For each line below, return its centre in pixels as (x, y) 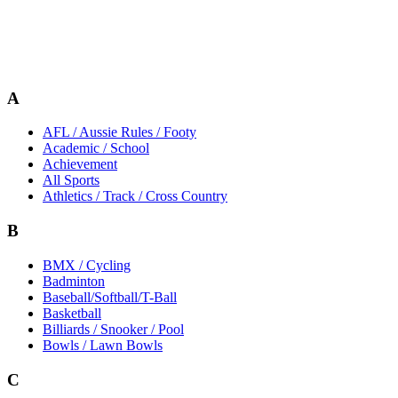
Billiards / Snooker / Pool (113, 329)
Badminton (74, 281)
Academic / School (96, 148)
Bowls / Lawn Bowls (103, 345)
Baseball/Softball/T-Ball (110, 297)
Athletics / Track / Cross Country (135, 196)
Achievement (80, 164)
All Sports (71, 180)
